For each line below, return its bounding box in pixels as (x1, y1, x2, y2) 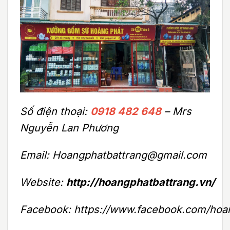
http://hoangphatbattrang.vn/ (66, 176, 215, 188)
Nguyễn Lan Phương (20, 122, 119, 135)
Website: (20, 176, 66, 188)
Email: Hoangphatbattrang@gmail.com (20, 148, 207, 161)
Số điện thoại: (20, 105, 90, 118)
